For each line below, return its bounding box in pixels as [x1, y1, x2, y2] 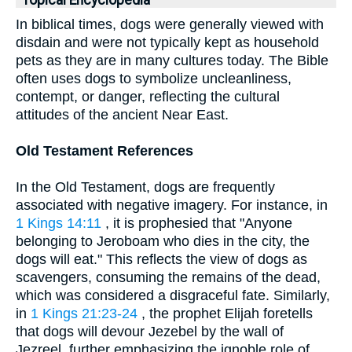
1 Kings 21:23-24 [31, 306, 137, 321]
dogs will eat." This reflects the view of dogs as [16, 251, 307, 267]
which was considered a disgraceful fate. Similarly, [16, 288, 330, 303]
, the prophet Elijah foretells [137, 306, 313, 321]
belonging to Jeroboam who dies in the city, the [16, 233, 310, 249]
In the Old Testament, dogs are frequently [16, 179, 275, 195]
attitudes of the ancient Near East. [16, 107, 229, 123]
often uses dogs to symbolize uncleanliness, [16, 71, 291, 86]
